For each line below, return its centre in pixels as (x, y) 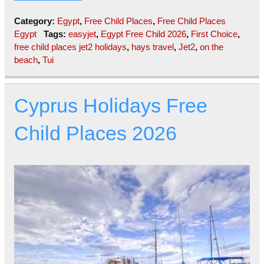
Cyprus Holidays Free (111, 106)
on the (212, 47)
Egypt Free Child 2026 (143, 34)
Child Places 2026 (95, 134)
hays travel (153, 47)
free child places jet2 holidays (70, 47)
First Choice (214, 34)
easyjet (82, 34)
